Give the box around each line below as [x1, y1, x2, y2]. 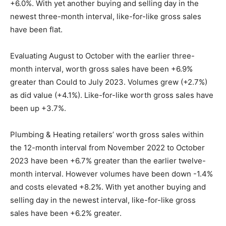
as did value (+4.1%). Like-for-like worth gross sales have [10, 90, 213, 100]
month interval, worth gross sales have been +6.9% [10, 64, 193, 74]
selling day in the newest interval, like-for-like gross [10, 195, 196, 205]
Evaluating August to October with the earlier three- [10, 50, 195, 61]
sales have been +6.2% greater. [10, 208, 122, 218]
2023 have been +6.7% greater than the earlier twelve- [10, 155, 206, 165]
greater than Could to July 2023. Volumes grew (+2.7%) [10, 77, 207, 87]
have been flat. [10, 24, 63, 34]
